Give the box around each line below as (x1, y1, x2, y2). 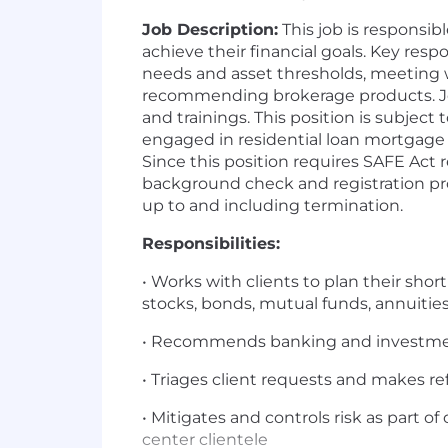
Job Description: (142, 20, 278, 39)
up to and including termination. (142, 196, 403, 215)
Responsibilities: (142, 234, 280, 253)
